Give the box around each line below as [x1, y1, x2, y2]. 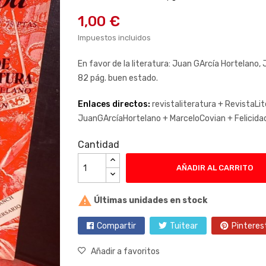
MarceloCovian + [169, 113, 235, 123]
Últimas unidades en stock [91, 195, 207, 205]
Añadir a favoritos [90, 246, 160, 256]
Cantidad [77, 139, 119, 150]
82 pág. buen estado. [77, 73, 160, 83]
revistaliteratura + [151, 99, 225, 109]
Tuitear [169, 221, 198, 231]
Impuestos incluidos [77, 33, 151, 42]
